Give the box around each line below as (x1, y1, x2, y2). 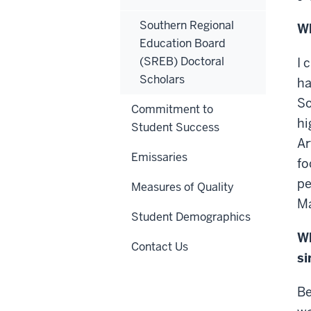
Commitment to (131, 101, 213, 117)
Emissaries (131, 149, 187, 165)
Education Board (140, 35, 226, 51)
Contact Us (131, 239, 188, 254)
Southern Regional (140, 17, 234, 33)
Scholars (140, 72, 185, 87)
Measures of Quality (131, 179, 234, 194)
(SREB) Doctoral (140, 53, 224, 69)
